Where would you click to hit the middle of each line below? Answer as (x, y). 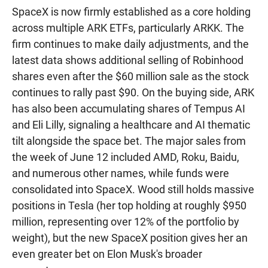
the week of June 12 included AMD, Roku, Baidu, (126, 157)
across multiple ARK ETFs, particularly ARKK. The (128, 28)
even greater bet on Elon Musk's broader (107, 254)
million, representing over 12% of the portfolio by (126, 221)
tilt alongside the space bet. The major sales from (129, 141)
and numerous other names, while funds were (121, 173)
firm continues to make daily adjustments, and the (130, 44)
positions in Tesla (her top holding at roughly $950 (129, 205)
